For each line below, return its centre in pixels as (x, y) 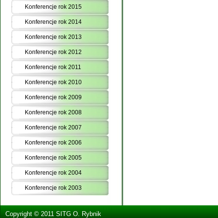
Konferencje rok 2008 (53, 112)
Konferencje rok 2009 (53, 97)
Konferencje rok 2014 (53, 22)
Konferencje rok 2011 (53, 67)
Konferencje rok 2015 (53, 7)
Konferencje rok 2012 (53, 52)
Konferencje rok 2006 (53, 143)
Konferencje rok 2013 (53, 37)
